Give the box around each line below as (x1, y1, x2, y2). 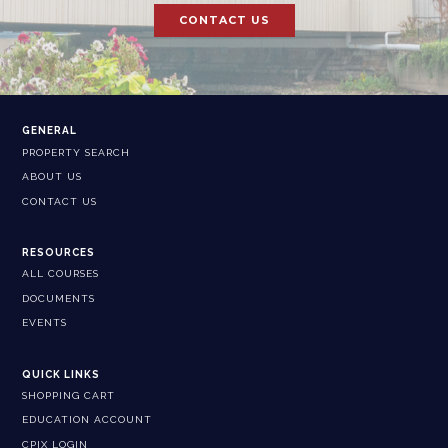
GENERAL (22, 125, 78, 137)
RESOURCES (22, 247, 96, 258)
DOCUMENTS (22, 292, 96, 304)
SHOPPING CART (22, 389, 116, 401)
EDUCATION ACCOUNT (22, 414, 153, 426)
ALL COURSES (22, 268, 100, 280)
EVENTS (22, 317, 68, 329)
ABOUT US (22, 171, 83, 183)
